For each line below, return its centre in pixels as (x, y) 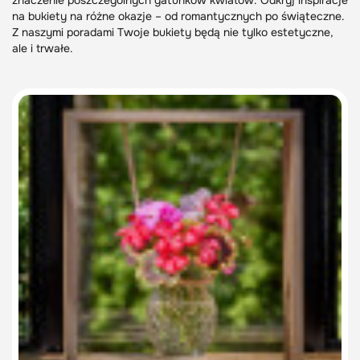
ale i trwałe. (43, 48)
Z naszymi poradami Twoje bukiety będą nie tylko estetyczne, (173, 32)
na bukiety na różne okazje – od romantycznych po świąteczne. (178, 16)
